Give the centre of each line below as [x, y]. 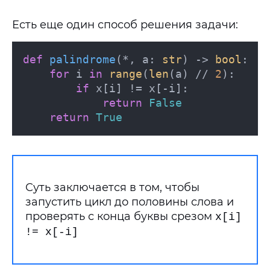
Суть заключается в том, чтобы [112, 187]
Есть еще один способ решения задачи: [125, 25]
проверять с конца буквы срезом [120, 216]
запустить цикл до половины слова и [130, 202]
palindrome [83, 59]
